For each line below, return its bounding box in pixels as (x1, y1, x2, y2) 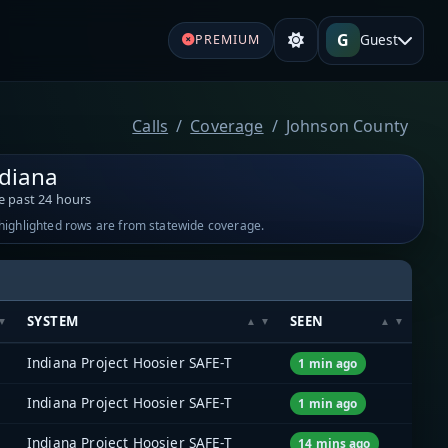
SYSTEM (27, 311, 79, 330)
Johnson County (285, 114, 408, 137)
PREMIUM (194, 31, 260, 49)
